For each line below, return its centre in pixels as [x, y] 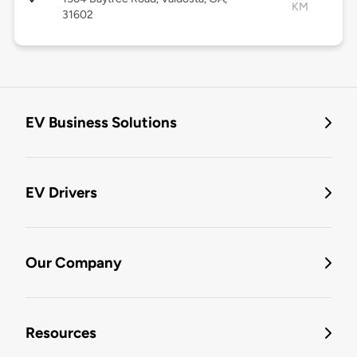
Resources [61, 333]
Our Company [74, 263]
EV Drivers [61, 193]
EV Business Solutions [101, 123]
